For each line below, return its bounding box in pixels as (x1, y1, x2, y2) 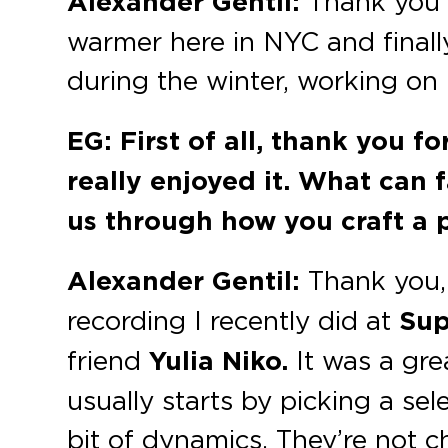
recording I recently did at (67, 304, 400, 337)
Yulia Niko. (149, 344, 289, 379)
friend (67, 344, 150, 377)
